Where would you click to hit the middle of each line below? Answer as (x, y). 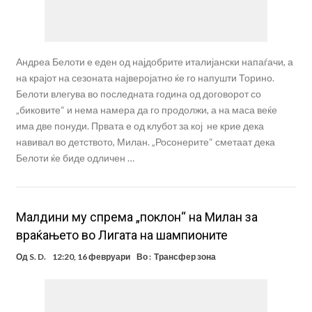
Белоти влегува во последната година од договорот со (138, 94)
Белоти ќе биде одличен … (75, 158)
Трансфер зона (185, 257)
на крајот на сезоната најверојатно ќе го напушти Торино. (145, 78)
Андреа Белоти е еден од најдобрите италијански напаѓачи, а (154, 62)
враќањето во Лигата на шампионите (122, 235)
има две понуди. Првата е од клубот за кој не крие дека (140, 126)
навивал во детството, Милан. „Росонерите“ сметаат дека (145, 142)
